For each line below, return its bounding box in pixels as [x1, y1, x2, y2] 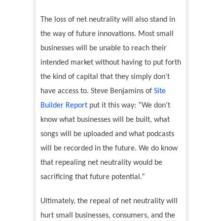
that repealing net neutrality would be [40, 159, 162, 167]
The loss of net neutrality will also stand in [40, 16, 175, 24]
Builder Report [40, 102, 87, 110]
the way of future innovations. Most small [40, 30, 174, 38]
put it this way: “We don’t [87, 102, 170, 110]
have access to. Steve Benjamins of [40, 87, 154, 96]
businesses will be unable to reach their [40, 44, 167, 53]
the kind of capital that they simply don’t [40, 73, 170, 81]
